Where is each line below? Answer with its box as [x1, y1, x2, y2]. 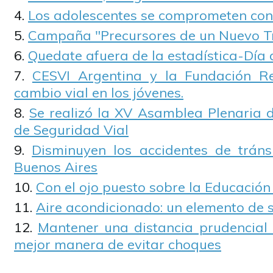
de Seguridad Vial [14, 121, 129, 138]
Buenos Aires [14, 158, 97, 175]
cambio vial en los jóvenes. [14, 84, 183, 101]
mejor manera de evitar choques [14, 236, 221, 253]
